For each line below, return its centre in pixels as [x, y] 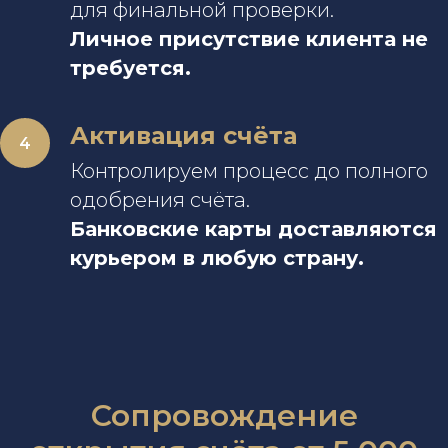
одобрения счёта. [160, 200]
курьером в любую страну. [217, 258]
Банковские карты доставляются [253, 229]
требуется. [130, 68]
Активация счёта [183, 136]
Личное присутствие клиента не [249, 39]
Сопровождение [224, 416]
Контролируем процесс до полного [249, 171]
